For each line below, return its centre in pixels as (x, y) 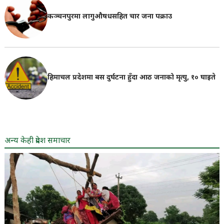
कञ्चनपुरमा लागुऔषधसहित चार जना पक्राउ (109, 17)
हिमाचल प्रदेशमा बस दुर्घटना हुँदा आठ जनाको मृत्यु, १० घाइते (131, 77)
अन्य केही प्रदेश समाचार (37, 141)
